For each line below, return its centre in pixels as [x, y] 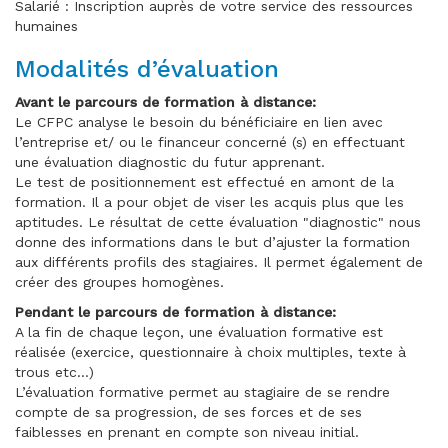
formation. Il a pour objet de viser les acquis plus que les [209, 202]
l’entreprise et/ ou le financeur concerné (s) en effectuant [210, 142]
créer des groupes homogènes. [119, 282]
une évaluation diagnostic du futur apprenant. [170, 162]
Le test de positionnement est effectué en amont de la [204, 182]
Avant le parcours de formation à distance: [165, 102]
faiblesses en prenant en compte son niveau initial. [187, 432]
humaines [46, 26]
